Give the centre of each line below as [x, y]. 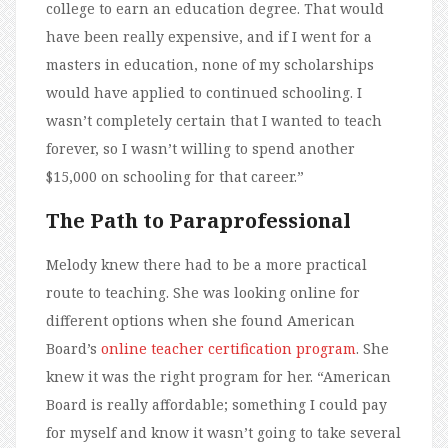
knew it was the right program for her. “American [218, 377]
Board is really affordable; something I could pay [216, 405]
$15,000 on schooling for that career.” [175, 177]
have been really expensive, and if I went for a [209, 37]
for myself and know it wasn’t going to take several [223, 433]
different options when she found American [200, 321]
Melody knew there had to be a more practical [206, 265]
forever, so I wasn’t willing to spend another [200, 149]
